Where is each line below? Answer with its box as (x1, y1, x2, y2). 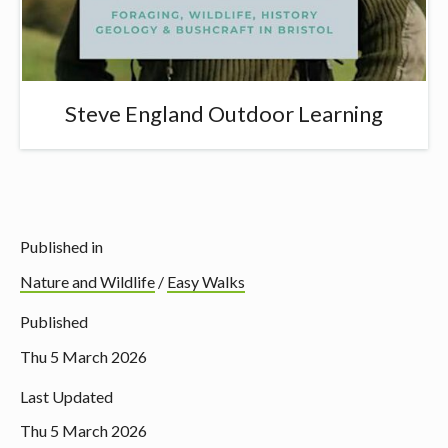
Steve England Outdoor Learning (65, 100, 383, 128)
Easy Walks (167, 271, 245, 291)
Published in (20, 237, 103, 257)
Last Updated (20, 386, 113, 406)
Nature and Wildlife (20, 271, 155, 291)
